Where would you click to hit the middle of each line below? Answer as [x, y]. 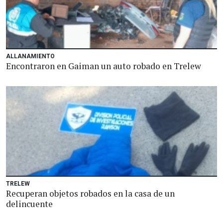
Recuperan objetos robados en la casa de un [90, 193]
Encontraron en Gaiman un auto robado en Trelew [104, 66]
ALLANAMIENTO [30, 56]
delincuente [29, 204]
